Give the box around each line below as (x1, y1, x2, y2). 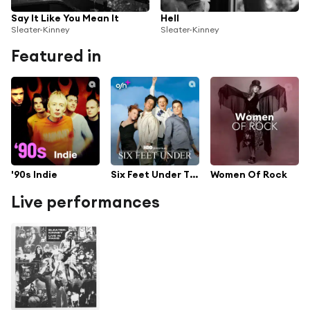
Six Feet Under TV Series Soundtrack (190, 168, 198, 181)
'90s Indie (11, 168, 57, 181)
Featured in (11, 45, 101, 66)
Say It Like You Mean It (11, 11, 119, 24)
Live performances (11, 192, 160, 212)
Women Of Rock (210, 168, 287, 181)
